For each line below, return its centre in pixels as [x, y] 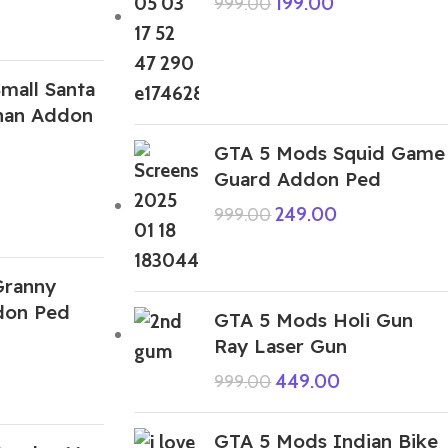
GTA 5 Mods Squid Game [330, 152]
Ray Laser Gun [281, 345]
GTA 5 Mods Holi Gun [314, 319]
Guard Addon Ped [298, 178]
